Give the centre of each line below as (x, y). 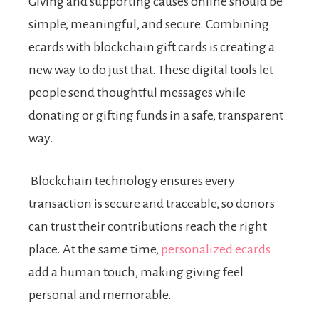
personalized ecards (216, 250)
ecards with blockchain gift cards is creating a (152, 47)
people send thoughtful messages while (137, 93)
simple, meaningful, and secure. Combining (149, 25)
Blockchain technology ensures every (132, 181)
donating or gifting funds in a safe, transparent (156, 116)
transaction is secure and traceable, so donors (152, 204)
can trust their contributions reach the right (148, 227)
